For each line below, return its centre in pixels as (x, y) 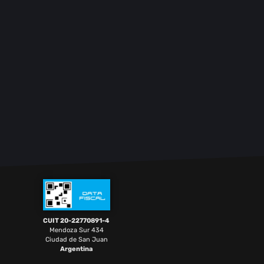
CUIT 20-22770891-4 (77, 221)
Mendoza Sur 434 (76, 230)
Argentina (77, 249)
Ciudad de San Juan (76, 240)
